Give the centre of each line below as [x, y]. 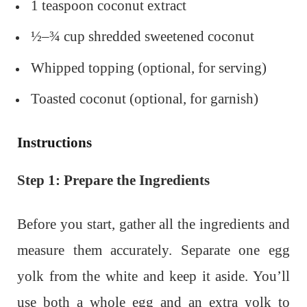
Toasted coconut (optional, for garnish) [145, 99]
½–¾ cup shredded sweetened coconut [143, 37]
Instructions [54, 143]
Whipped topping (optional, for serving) [149, 67]
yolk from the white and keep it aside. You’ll [153, 277]
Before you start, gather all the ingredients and [153, 224]
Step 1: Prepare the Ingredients [113, 181]
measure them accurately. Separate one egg [153, 250]
